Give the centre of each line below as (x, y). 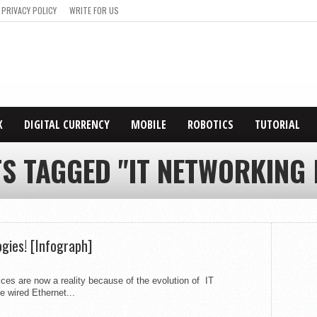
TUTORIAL (277, 125)
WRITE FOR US (94, 10)
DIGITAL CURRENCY (67, 125)
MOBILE (149, 125)
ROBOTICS (211, 125)
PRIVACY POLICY (29, 10)
